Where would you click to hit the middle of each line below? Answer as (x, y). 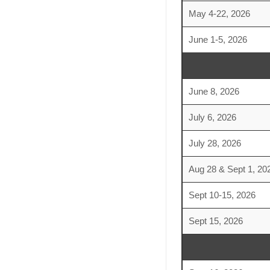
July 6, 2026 (212, 117)
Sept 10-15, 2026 (222, 195)
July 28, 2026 (215, 143)
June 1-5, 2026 (218, 39)
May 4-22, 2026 (219, 14)
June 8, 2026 (214, 91)
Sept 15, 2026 (215, 221)
